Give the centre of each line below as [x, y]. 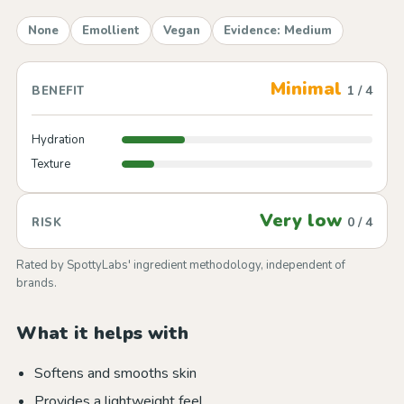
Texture [51, 164]
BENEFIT [58, 91]
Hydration [58, 140]
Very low [303, 220]
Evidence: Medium [278, 31]
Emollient [111, 31]
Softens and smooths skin [115, 373]
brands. [37, 283]
